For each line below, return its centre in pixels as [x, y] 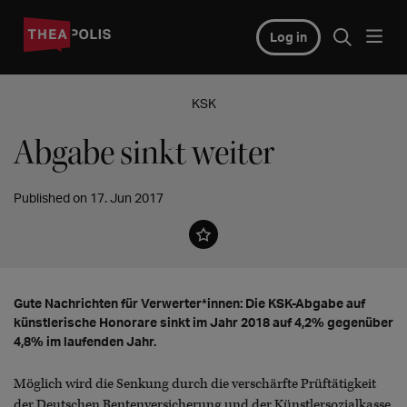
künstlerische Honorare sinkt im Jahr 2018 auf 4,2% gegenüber [203, 322]
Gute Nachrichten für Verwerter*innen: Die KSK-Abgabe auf [189, 303]
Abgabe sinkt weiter [144, 153]
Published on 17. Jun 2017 [89, 198]
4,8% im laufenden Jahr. [85, 341]
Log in [288, 37]
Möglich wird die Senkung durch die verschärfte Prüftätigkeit [195, 384]
